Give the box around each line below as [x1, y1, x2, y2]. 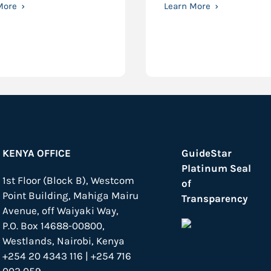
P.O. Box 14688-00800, [2, 220, 105, 232]
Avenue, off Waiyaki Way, [2, 204, 119, 217]
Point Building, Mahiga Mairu [2, 189, 139, 201]
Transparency [181, 192, 249, 204]
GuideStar [181, 147, 232, 159]
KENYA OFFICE [2, 147, 71, 159]
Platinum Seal [181, 162, 252, 174]
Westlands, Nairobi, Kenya [2, 235, 125, 247]
